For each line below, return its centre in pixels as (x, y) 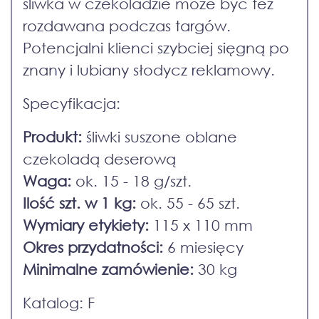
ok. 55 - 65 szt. (188, 203)
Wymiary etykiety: (86, 225)
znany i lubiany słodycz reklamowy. (149, 70)
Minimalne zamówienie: (108, 270)
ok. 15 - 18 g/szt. (131, 181)
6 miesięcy (203, 247)
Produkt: (52, 137)
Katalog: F (59, 303)
